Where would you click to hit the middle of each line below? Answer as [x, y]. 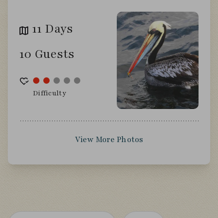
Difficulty [50, 93]
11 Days [53, 29]
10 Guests [47, 54]
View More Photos [109, 140]
